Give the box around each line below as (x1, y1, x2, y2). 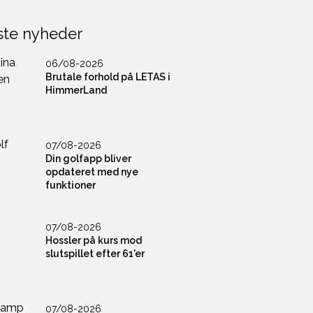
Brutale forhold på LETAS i (45, 71, 171, 82)
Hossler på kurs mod (45, 235, 143, 246)
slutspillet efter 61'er (45, 248, 145, 259)
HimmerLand (45, 85, 108, 96)
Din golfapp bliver (45, 153, 132, 164)
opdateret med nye (45, 166, 139, 177)
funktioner (45, 180, 96, 191)
